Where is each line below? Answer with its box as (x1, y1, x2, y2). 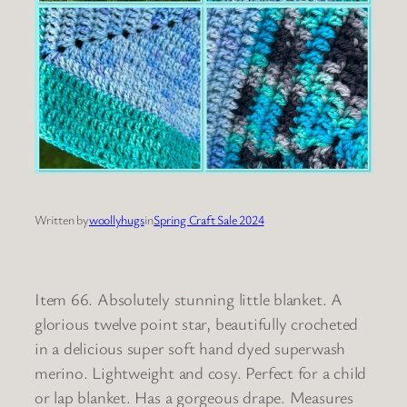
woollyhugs (88, 210, 144, 228)
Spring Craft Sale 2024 (154, 210, 264, 228)
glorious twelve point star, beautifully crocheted (35, 312, 359, 334)
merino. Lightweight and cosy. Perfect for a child (35, 361, 367, 383)
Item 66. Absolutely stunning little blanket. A (35, 287, 342, 310)
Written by (35, 210, 89, 228)
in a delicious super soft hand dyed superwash (35, 336, 346, 359)
